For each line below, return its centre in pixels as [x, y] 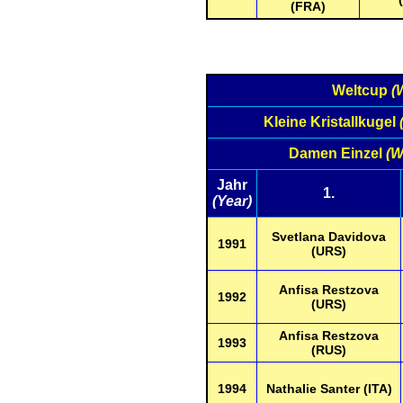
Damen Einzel [337, 153]
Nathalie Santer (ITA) [329, 389]
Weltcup [362, 90]
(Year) [232, 201]
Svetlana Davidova [329, 237]
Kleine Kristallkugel [331, 122]
